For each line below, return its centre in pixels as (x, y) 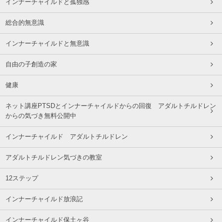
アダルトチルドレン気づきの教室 (54, 158)
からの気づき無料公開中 (41, 116)
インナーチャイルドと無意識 (47, 44)
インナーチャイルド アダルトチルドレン (66, 137)
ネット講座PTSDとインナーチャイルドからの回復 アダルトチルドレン (111, 106)
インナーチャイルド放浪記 (44, 199)
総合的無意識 (25, 23)
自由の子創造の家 (31, 65)
